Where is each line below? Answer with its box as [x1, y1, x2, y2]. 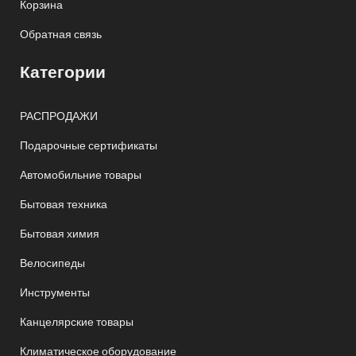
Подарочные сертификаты [20, 138, 157, 152]
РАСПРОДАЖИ [20, 109, 98, 122]
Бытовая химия [20, 226, 99, 240]
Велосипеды [20, 256, 85, 269]
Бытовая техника [20, 197, 107, 211]
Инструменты [20, 285, 90, 299]
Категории [20, 61, 106, 81]
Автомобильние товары [20, 168, 141, 181]
